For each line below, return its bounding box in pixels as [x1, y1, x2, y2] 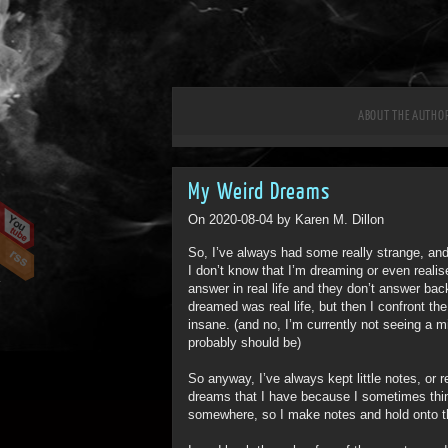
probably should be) [188, 335, 301, 350]
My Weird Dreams [188, 179, 330, 204]
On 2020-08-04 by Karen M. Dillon [188, 212, 384, 227]
